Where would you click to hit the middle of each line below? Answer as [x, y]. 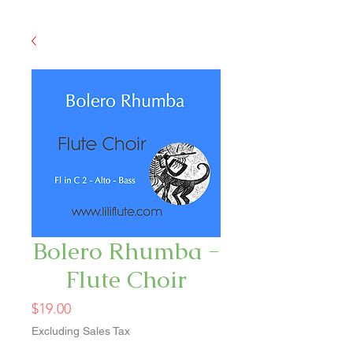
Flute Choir [126, 279]
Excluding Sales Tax [81, 331]
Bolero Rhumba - [126, 251]
